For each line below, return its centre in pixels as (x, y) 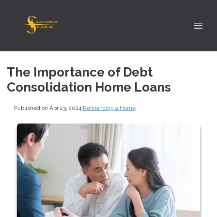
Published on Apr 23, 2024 (47, 108)
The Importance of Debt (80, 72)
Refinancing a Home (109, 108)
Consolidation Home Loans (89, 87)
